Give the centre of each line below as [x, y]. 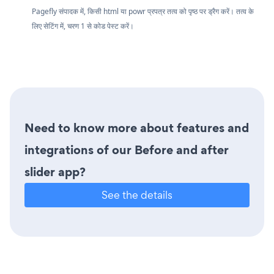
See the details [137, 195]
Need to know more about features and [137, 128]
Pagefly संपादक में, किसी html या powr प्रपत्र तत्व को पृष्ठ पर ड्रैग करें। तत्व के [143, 11]
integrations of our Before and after [127, 150]
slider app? [55, 172]
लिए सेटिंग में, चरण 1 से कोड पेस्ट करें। [83, 26]
